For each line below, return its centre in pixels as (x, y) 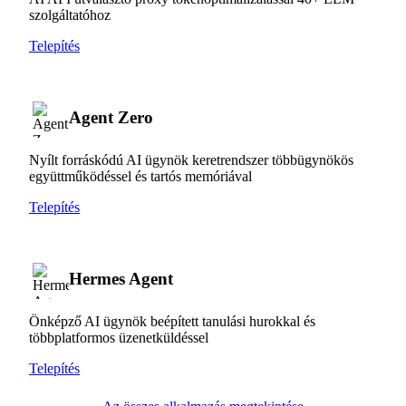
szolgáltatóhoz (70, 14)
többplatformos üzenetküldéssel (119, 337)
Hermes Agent (121, 278)
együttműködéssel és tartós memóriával (140, 176)
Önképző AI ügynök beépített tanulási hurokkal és (172, 321)
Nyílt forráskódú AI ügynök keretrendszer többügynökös (191, 159)
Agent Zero (111, 117)
